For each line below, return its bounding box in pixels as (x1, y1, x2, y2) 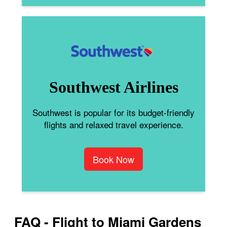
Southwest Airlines (49, 78, 178, 96)
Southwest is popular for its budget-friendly (32, 105, 195, 119)
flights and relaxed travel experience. (44, 118, 183, 131)
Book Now (93, 152, 134, 166)
